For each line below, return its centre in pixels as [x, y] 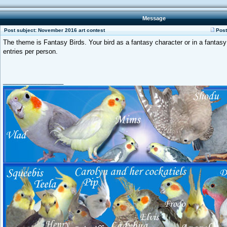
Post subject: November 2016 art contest [54, 30]
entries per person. [30, 51]
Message [154, 18]
